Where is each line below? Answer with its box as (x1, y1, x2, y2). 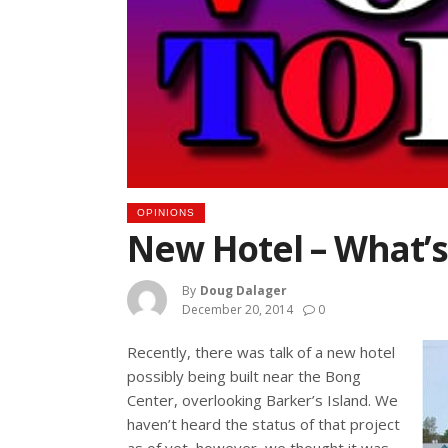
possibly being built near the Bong (127, 366, 361, 387)
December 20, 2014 (182, 300, 293, 318)
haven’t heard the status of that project (127, 414, 400, 435)
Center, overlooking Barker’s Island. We (127, 390, 398, 411)
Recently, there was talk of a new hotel (127, 342, 395, 363)
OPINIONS (137, 207, 195, 219)
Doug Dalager (200, 281, 287, 299)
